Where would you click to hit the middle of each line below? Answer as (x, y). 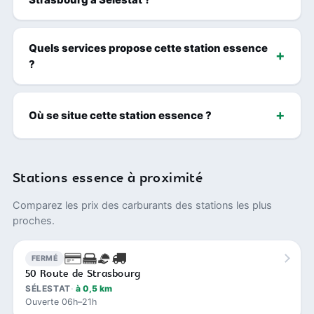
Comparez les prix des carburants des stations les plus (142, 205)
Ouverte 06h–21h (61, 301)
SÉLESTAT (48, 288)
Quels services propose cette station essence (148, 48)
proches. (34, 220)
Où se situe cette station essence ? (120, 115)
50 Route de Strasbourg (83, 274)
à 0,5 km (94, 288)
